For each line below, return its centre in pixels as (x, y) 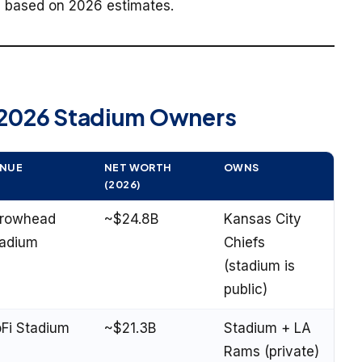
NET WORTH (138, 167)
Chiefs (244, 242)
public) (246, 289)
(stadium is (259, 265)
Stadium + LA (267, 328)
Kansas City (263, 219)
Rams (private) (271, 351)
